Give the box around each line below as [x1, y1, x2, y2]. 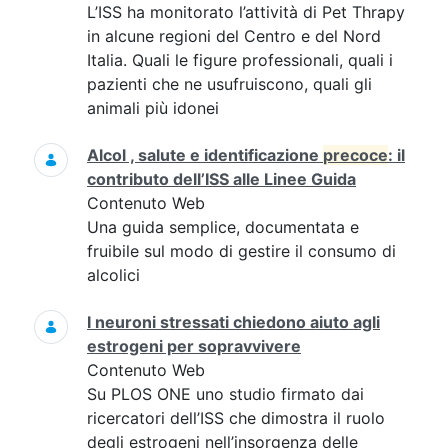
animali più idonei [87, 98, 219, 118]
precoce [323, 145, 388, 165]
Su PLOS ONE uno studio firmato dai [87, 384, 364, 404]
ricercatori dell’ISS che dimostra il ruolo [87, 408, 385, 428]
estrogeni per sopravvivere [87, 336, 301, 356]
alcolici [87, 265, 140, 285]
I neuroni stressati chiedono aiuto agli [87, 312, 380, 332]
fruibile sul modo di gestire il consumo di [87, 241, 396, 261]
